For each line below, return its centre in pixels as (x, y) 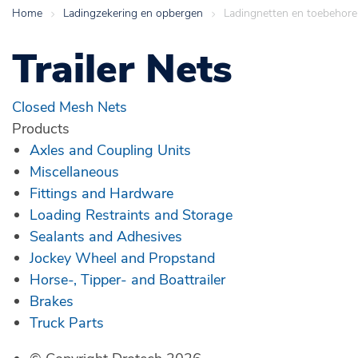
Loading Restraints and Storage (131, 215)
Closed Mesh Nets (70, 107)
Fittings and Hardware (101, 193)
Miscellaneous (74, 171)
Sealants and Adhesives (106, 236)
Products (41, 128)
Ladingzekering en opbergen (133, 12)
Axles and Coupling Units (110, 150)
